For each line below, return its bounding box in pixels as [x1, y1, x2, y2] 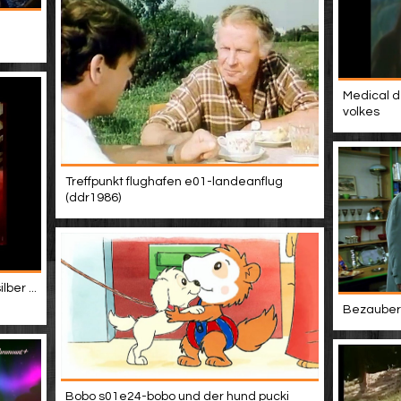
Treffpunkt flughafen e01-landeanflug [65, 175, 283, 188]
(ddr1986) [65, 192, 121, 204]
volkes [343, 106, 380, 118]
